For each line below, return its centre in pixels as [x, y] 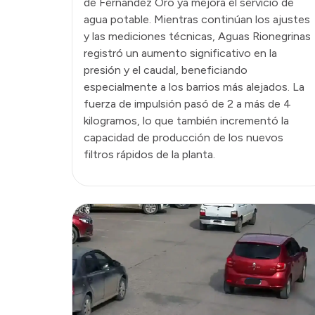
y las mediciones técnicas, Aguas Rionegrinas [197, 36]
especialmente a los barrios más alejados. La [194, 86]
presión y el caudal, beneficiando [166, 70]
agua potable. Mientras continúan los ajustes [197, 19]
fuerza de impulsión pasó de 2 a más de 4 [187, 103]
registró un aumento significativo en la [180, 53]
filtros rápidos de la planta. [149, 154]
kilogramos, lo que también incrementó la [186, 120]
